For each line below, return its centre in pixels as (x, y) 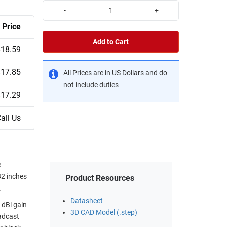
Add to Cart (111, 42)
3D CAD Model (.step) (104, 213)
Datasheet (87, 201)
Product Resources (100, 178)
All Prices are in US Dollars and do (115, 73)
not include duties (91, 85)
